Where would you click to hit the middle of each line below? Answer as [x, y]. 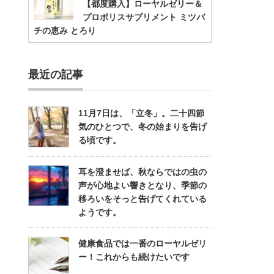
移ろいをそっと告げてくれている [143, 199]
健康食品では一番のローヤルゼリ [143, 243]
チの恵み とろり [65, 31]
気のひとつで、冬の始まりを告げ [143, 127]
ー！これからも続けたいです [134, 257]
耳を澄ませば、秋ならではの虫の [143, 172]
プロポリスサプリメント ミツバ [144, 17]
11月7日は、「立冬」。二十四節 [141, 113]
